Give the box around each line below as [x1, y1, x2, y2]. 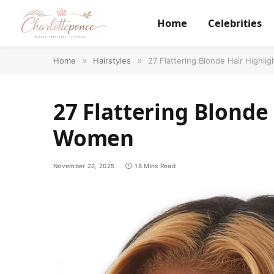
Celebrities [207, 16, 262, 30]
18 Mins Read [135, 162, 176, 169]
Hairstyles [93, 56, 131, 65]
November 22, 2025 [53, 162, 115, 169]
